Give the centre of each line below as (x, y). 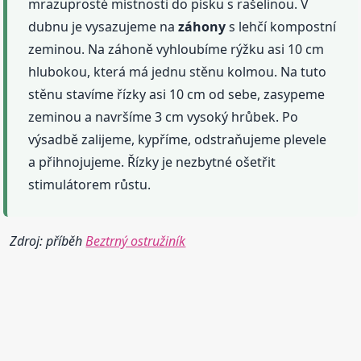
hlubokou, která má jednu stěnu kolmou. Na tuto (178, 72)
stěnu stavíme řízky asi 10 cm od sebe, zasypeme (177, 95)
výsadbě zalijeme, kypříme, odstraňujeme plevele (178, 140)
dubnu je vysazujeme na (104, 27)
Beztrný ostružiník (136, 241)
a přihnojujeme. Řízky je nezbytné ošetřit (152, 162)
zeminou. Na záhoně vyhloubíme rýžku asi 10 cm (176, 50)
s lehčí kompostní (281, 27)
